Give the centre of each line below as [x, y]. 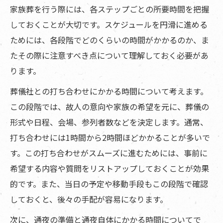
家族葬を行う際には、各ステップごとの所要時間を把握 [110, 9]
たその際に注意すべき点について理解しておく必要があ [109, 56]
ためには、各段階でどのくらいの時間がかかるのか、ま [110, 40]
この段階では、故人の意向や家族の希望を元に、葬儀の [110, 107]
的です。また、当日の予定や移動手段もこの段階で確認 [109, 184]
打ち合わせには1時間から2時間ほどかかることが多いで [110, 138]
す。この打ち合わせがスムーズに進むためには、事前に [109, 153]
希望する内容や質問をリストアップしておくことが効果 [110, 168]
